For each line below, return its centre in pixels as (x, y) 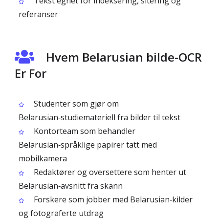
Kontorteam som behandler (84, 131)
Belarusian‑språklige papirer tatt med (88, 145)
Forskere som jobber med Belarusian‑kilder (112, 199)
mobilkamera (43, 158)
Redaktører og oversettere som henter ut (109, 172)
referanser (38, 14)
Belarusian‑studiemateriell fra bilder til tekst (99, 117)
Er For (31, 73)
